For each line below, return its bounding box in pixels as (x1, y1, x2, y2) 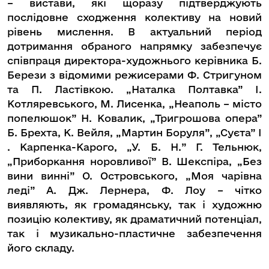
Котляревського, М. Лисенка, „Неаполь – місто (7, 98, 262, 110)
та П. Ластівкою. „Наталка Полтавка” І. (7, 83, 262, 95)
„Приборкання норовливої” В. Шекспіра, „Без (7, 156, 262, 168)
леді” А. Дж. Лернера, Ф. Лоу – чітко (7, 184, 262, 196)
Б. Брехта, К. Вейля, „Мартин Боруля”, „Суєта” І (7, 127, 262, 139)
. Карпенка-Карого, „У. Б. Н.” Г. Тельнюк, (7, 141, 262, 153)
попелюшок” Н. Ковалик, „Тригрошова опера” (7, 112, 262, 124)
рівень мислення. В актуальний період (7, 26, 262, 38)
